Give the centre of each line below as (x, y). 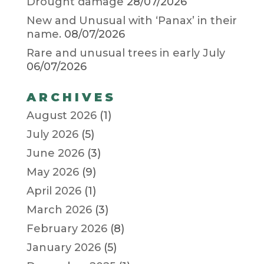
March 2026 (59, 209)
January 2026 (63, 247)
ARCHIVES (71, 97)
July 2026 (52, 134)
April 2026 (54, 191)
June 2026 (55, 153)
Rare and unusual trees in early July (126, 53)
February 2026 (67, 228)
